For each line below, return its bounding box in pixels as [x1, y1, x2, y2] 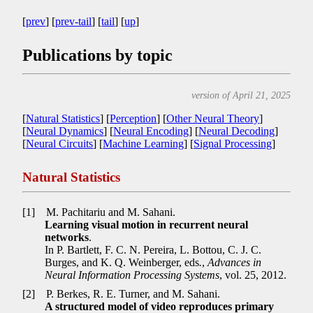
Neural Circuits [26, 137, 94, 150]
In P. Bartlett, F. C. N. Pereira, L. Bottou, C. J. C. [45, 243, 262, 256]
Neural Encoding [113, 124, 189, 137]
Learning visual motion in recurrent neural [45, 218, 249, 231]
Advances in [208, 256, 262, 268]
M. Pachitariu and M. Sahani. [43, 205, 176, 218]
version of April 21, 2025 [191, 89, 291, 101]
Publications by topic [22, 45, 173, 64]
